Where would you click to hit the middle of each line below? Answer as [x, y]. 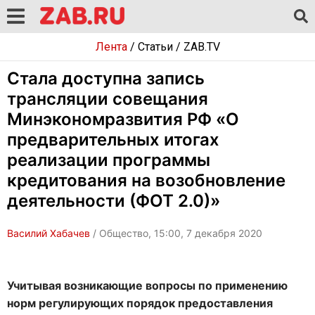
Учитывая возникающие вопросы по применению [147, 285]
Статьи [155, 47]
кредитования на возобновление [146, 180]
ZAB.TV [201, 47]
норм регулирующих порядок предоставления [140, 303]
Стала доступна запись [106, 78]
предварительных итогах [113, 140]
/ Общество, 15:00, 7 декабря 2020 [176, 233]
